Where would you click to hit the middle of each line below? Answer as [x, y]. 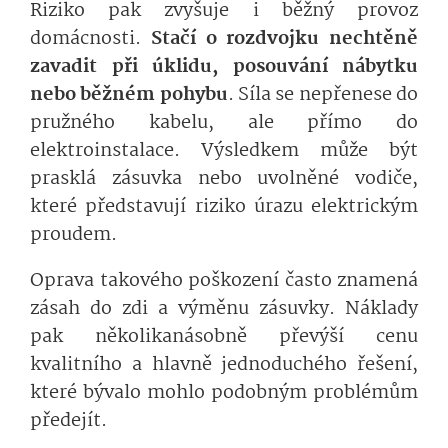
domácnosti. [90, 39]
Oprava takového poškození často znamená [224, 281]
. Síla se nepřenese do [323, 95]
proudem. [73, 235]
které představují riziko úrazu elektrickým [224, 207]
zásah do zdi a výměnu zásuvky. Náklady [224, 309]
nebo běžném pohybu [129, 95]
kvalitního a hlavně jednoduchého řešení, [224, 365]
